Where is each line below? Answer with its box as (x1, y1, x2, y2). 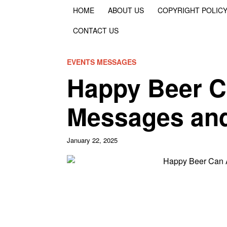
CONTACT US (73, 25, 119, 35)
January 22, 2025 (67, 135, 118, 145)
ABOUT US (108, 5, 144, 15)
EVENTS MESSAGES (67, 57, 136, 67)
